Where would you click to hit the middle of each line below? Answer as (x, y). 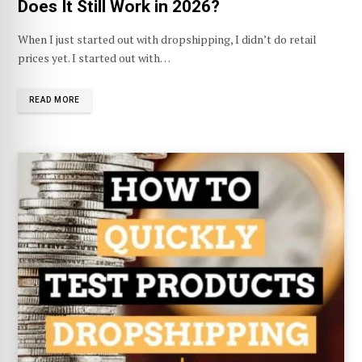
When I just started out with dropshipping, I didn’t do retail (167, 40)
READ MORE (55, 100)
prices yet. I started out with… (94, 58)
